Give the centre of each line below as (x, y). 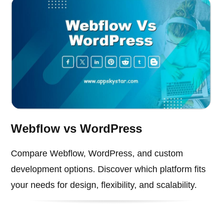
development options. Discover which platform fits (109, 169)
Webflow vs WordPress (77, 128)
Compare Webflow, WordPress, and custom (97, 153)
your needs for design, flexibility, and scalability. (104, 185)
